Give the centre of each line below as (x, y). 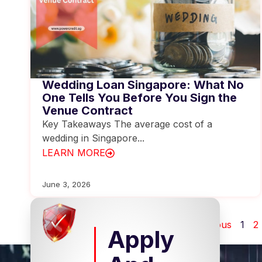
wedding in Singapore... (93, 138)
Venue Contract (87, 111)
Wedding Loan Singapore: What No (143, 85)
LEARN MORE (74, 153)
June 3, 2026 (66, 184)
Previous (212, 224)
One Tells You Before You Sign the (139, 98)
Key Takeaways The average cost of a (127, 124)
